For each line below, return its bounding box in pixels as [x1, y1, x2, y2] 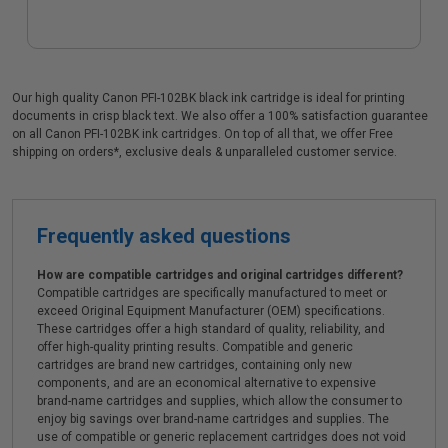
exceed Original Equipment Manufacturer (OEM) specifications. [37, 304, 385, 318]
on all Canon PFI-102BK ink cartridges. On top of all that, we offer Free [12, 127, 393, 141]
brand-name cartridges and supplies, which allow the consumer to [37, 394, 402, 408]
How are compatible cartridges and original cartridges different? [37, 268, 403, 282]
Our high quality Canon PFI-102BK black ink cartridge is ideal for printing [12, 91, 405, 105]
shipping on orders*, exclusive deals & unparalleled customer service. [12, 145, 397, 159]
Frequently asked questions [37, 224, 291, 248]
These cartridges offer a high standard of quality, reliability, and [37, 322, 385, 336]
